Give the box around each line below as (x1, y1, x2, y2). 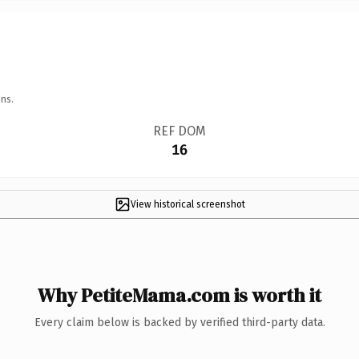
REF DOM (152, 123, 206, 139)
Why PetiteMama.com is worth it (38, 281, 321, 309)
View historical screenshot (130, 198, 245, 210)
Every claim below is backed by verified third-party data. (34, 315, 325, 329)
